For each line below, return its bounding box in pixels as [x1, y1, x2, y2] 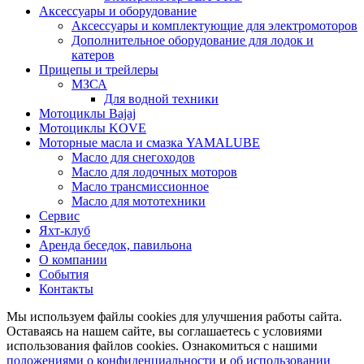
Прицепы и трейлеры [39, 63, 158, 77]
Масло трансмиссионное [71, 180, 209, 194]
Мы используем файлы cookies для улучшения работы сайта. [6, 310, 342, 324]
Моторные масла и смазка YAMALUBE [39, 136, 260, 150]
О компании [39, 253, 107, 267]
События [39, 267, 89, 282]
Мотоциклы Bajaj [39, 106, 136, 121]
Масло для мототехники [71, 194, 206, 209]
